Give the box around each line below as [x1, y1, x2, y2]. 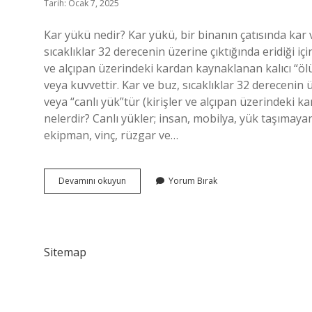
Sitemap [44, 244, 86, 260]
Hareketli [125, 199, 161, 211]
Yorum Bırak [169, 175, 217, 187]
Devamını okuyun [58, 175, 126, 187]
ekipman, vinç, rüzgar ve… [44, 127, 178, 143]
